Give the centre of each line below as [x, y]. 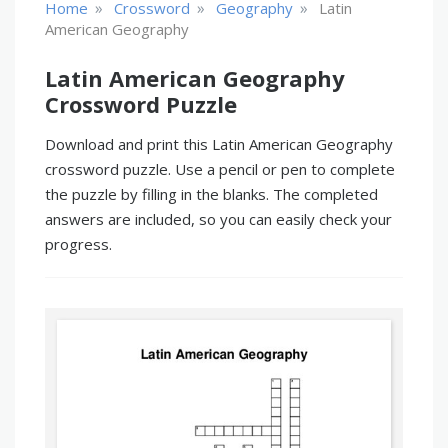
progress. [78, 244]
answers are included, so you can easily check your [218, 219]
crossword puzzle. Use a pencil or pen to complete [220, 169]
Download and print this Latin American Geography [219, 144]
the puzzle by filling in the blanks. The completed [211, 194]
